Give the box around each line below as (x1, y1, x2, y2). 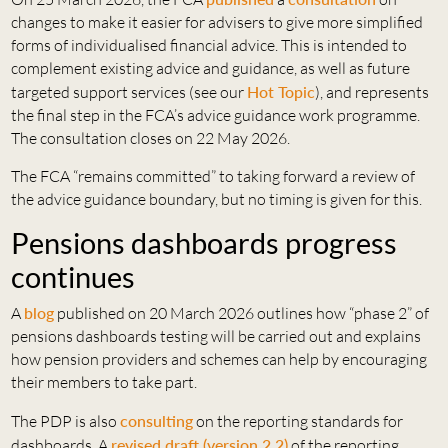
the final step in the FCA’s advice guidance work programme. (10, 105, 420, 126)
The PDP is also (10, 411, 120, 432)
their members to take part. (10, 372, 197, 393)
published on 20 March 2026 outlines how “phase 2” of (53, 303, 429, 324)
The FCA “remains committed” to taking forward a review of (10, 166, 415, 187)
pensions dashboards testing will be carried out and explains (10, 326, 421, 347)
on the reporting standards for (192, 411, 403, 432)
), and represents (314, 82, 429, 103)
